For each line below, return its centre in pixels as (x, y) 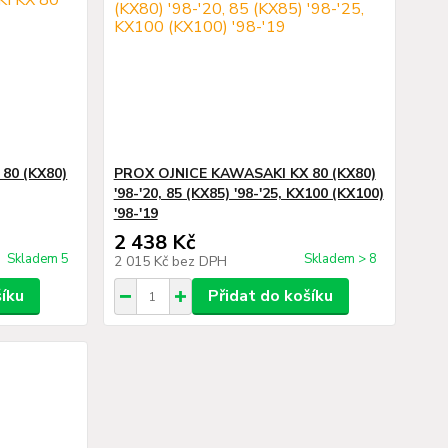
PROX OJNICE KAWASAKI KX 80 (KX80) (244, 173)
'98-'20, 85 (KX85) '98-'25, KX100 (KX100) (248, 193)
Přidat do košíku (270, 296)
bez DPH (199, 261)
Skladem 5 (39, 259)
